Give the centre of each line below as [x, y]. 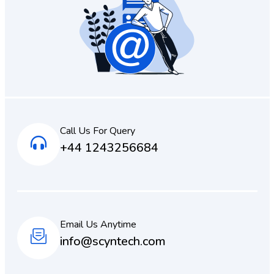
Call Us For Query [97, 131]
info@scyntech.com [113, 241]
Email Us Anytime [98, 224]
